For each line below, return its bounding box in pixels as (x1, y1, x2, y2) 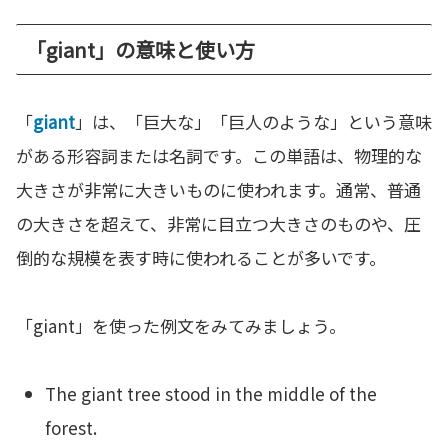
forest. (45, 415, 98, 441)
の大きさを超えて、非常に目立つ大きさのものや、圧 (16, 211, 421, 237)
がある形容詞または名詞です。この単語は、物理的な (16, 143, 422, 169)
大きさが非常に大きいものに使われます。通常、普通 (16, 177, 421, 203)
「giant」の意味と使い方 (26, 35, 255, 65)
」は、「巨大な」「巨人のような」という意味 (75, 109, 432, 135)
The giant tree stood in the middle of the (45, 381, 378, 407)
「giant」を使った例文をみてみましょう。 (16, 313, 346, 339)
